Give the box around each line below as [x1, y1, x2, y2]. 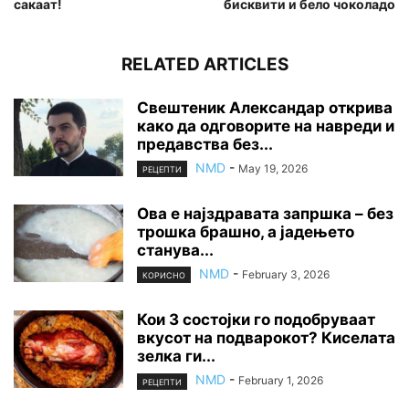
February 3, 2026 [242, 267, 330, 282]
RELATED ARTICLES [121, 54, 288, 76]
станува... [137, 241, 214, 260]
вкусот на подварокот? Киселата [137, 329, 395, 348]
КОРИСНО [142, 270, 185, 281]
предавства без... [137, 135, 273, 154]
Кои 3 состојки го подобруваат [137, 310, 375, 330]
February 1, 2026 [238, 373, 323, 388]
